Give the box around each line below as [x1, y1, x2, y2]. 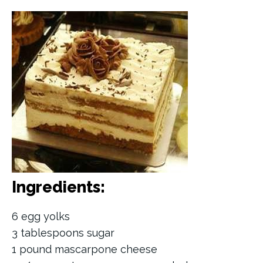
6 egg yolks [12, 210, 70, 223]
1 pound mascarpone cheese [12, 243, 157, 256]
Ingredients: [12, 178, 105, 197]
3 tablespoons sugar [12, 227, 114, 240]
